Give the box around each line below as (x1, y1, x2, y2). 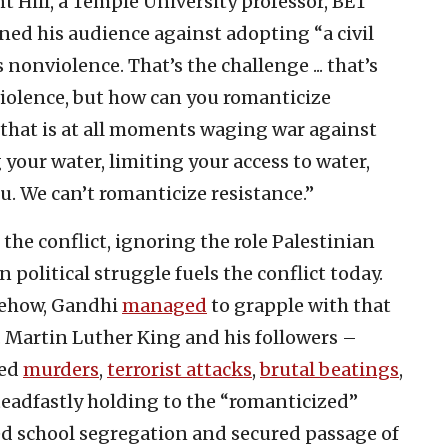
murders (23, 358, 99, 382)
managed (122, 294, 207, 318)
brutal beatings (260, 358, 399, 382)
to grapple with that (207, 294, 391, 318)
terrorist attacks (107, 358, 252, 382)
